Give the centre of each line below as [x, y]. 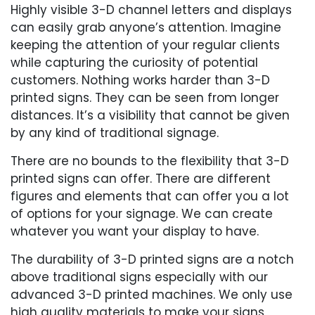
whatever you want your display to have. [135, 231]
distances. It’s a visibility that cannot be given [150, 115]
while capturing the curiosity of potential [134, 62]
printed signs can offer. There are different [141, 178]
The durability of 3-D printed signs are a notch [152, 259]
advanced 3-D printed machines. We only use [152, 294]
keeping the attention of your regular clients [145, 45]
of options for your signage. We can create [142, 213]
